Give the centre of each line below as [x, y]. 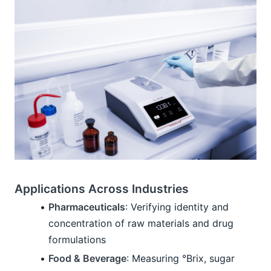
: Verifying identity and [177, 207]
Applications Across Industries [102, 188]
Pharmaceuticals [87, 207]
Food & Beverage [87, 259]
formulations [77, 240]
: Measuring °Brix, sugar [181, 259]
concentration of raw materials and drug [141, 224]
